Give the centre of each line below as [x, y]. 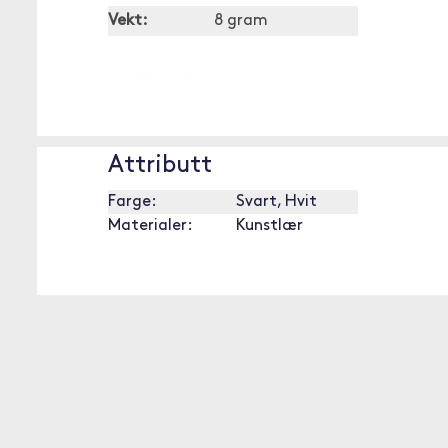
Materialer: [150, 226]
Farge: [132, 202]
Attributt [160, 166]
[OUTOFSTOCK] [169, 77]
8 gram [241, 21]
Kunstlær [269, 226]
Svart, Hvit [276, 202]
